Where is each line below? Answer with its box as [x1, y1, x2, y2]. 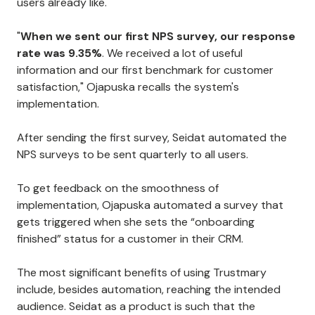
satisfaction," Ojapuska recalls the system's [17, 79, 239, 95]
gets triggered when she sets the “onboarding [17, 214, 255, 230]
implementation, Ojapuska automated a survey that [17, 198, 283, 213]
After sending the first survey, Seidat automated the [17, 130, 287, 146]
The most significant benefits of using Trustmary [17, 265, 266, 281]
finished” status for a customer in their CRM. [17, 231, 243, 247]
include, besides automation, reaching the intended [17, 282, 281, 297]
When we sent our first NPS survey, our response [20, 29, 295, 44]
